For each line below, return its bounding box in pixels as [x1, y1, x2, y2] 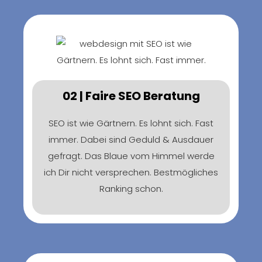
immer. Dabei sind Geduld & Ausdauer [49, 133, 213, 146]
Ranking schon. [99, 182, 163, 195]
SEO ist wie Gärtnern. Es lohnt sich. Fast [49, 116, 213, 129]
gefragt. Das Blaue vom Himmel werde [47, 149, 215, 162]
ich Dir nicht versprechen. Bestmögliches [44, 166, 218, 178]
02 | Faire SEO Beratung [62, 87, 200, 104]
